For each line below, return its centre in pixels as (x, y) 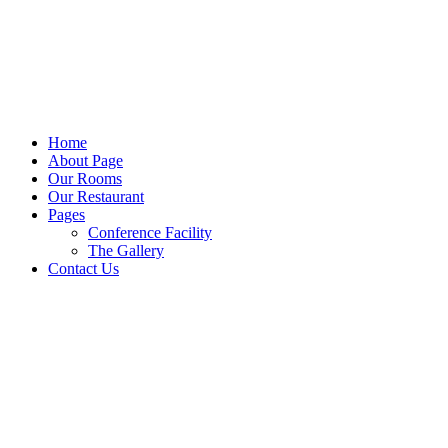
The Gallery (126, 250)
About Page (85, 160)
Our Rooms (85, 178)
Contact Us (83, 268)
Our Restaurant (96, 196)
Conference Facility (150, 232)
